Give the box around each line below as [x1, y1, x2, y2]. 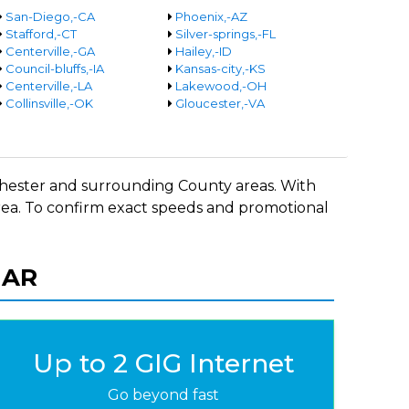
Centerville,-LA [5, 79, 92, 93]
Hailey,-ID [175, 44, 233, 58]
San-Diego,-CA [5, 9, 95, 24]
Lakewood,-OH [175, 79, 267, 93]
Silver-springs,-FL [175, 26, 277, 41]
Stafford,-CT [5, 26, 77, 41]
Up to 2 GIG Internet [32, 348, 295, 379]
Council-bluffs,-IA [5, 61, 104, 76]
